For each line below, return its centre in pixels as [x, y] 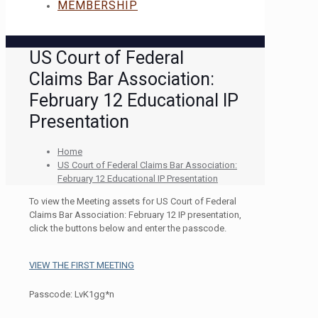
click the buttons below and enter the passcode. [128, 228]
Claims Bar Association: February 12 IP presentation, [135, 214]
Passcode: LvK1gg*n [72, 294]
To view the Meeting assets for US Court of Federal [133, 201]
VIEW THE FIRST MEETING [82, 265]
